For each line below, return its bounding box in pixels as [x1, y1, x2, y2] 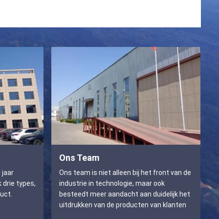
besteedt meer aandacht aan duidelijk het [59, 190, 190, 198]
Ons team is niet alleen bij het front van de [59, 169, 191, 177]
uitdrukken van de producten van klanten [59, 201, 186, 209]
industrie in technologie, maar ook [59, 179, 165, 188]
